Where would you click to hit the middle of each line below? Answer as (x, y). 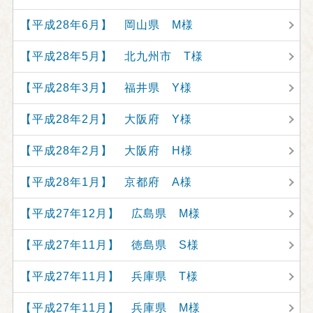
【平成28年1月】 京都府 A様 (106, 182)
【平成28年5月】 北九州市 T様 (111, 56)
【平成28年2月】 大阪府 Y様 (106, 119)
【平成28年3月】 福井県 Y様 (106, 88)
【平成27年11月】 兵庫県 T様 (109, 276)
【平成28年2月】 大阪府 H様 (106, 151)
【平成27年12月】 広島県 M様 (110, 213)
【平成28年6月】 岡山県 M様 (107, 25)
